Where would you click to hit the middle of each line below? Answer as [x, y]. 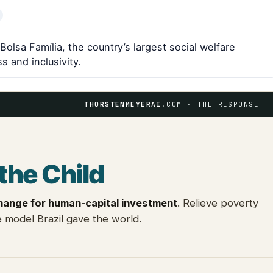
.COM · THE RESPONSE [210, 104]
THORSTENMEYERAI [123, 104]
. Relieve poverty [218, 203]
